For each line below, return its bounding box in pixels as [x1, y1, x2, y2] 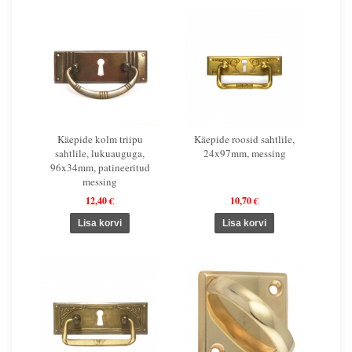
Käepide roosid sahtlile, [194, 131, 295, 146]
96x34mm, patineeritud [49, 159, 150, 174]
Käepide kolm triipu [57, 131, 143, 146]
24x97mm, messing [203, 145, 286, 160]
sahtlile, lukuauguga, [55, 145, 145, 160]
